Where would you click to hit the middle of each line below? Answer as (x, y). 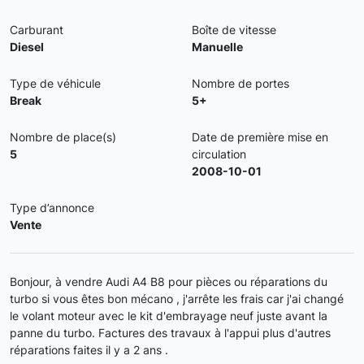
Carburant (37, 30)
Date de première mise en (260, 137)
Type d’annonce (52, 208)
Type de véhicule (55, 83)
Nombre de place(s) (63, 137)
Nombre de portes (240, 83)
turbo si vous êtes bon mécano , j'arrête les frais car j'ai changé (177, 299)
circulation (219, 154)
